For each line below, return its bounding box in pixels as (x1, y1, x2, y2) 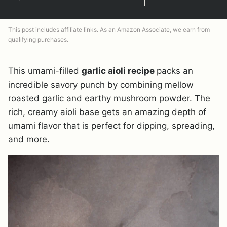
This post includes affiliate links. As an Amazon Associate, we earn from (8, 26, 210, 33)
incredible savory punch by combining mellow (8, 80, 194, 90)
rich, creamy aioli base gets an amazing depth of (8, 107, 206, 117)
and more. (8, 134, 50, 144)
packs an (157, 66, 193, 76)
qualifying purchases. (8, 35, 68, 43)
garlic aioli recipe (82, 66, 157, 76)
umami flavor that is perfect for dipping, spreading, (8, 121, 215, 131)
